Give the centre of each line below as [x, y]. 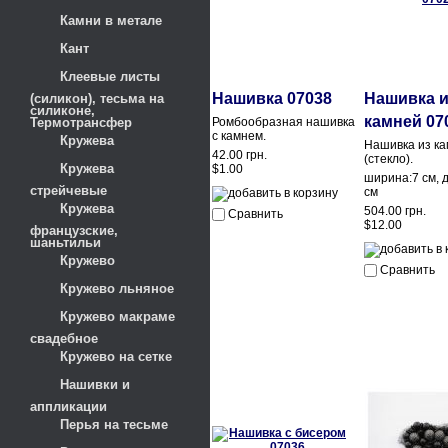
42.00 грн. [239, 155]
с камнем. [239, 136]
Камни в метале [111, 20]
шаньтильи [65, 241]
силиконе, [62, 109]
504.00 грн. [395, 211]
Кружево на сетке [116, 356]
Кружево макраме [117, 316]
